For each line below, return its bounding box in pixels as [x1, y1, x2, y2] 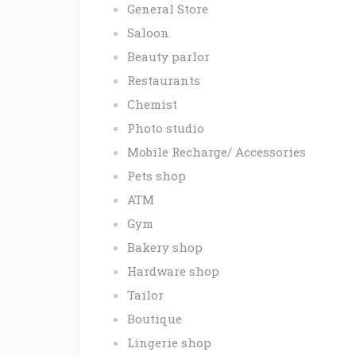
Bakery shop [127, 239, 203, 256]
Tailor [127, 287, 164, 304]
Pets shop [127, 168, 186, 184]
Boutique [127, 311, 182, 327]
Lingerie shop [127, 335, 211, 351]
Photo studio [127, 120, 204, 137]
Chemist [127, 96, 177, 113]
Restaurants [127, 72, 200, 89]
